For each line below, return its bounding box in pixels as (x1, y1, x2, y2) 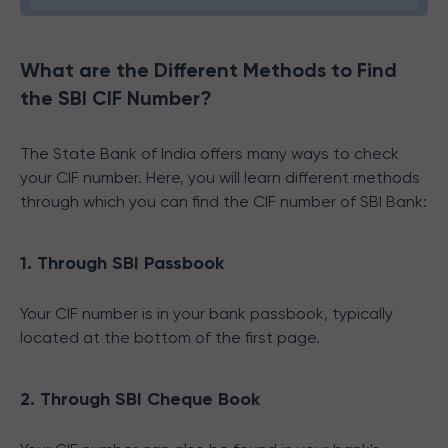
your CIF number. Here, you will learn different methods (20, 168, 420, 187)
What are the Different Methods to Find (20, 58, 397, 82)
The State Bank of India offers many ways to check (20, 144, 399, 163)
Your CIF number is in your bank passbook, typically (20, 304, 393, 323)
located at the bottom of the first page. (20, 328, 320, 347)
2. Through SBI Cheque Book (20, 388, 260, 410)
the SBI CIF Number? (20, 86, 212, 110)
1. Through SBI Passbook (20, 252, 224, 274)
